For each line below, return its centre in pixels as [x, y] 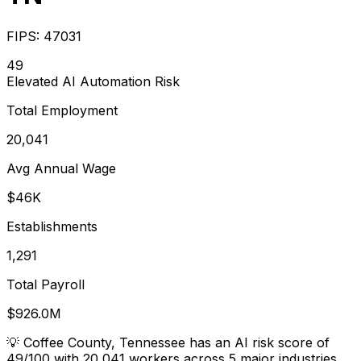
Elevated [32, 81]
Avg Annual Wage [61, 168]
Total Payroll [46, 284]
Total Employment [62, 110]
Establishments [52, 226]
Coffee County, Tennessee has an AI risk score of [176, 342]
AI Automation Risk [119, 81]
